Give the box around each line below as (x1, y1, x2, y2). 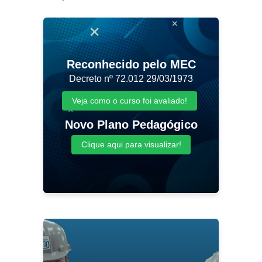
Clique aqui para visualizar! (81, 139, 181, 149)
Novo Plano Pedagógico (64, 118, 198, 131)
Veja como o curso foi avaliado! (72, 95, 187, 105)
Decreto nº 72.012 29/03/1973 (69, 73, 193, 84)
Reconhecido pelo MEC (66, 57, 196, 71)
